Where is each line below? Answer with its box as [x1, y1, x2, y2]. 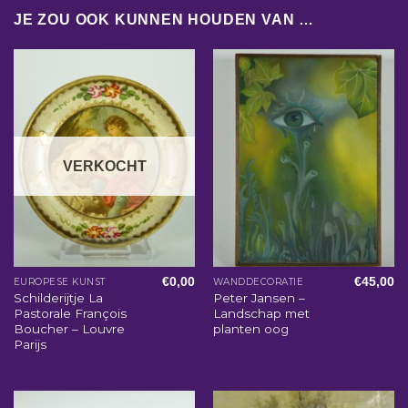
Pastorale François [13, 305, 127, 321]
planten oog [212, 321, 289, 336]
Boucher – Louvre [13, 321, 125, 336]
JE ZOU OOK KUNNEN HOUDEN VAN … [14, 12, 314, 28]
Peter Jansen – [212, 290, 305, 305]
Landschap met [212, 305, 310, 321]
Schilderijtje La [13, 290, 103, 305]
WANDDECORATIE [212, 275, 304, 288]
